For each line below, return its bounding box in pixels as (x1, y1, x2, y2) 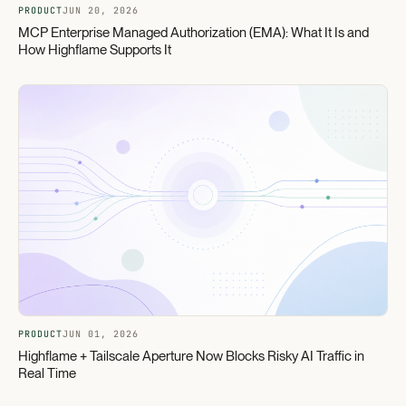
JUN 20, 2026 (63, 4, 139, 16)
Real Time (18, 364, 76, 382)
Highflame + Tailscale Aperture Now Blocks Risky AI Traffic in (18, 347, 364, 364)
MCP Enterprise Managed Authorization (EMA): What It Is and (18, 24, 369, 41)
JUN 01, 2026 (63, 327, 139, 340)
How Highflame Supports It (18, 41, 171, 58)
